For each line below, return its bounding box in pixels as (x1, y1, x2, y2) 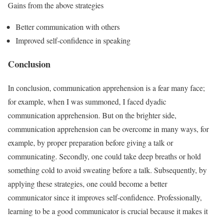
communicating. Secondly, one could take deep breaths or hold (8, 151, 201, 162)
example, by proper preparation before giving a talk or (8, 137, 173, 148)
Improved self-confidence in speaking (16, 35, 131, 45)
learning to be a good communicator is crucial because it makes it (8, 206, 208, 217)
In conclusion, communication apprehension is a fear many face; (8, 83, 205, 93)
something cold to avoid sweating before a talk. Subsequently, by (8, 165, 207, 175)
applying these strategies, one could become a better (8, 178, 167, 189)
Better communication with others (16, 21, 120, 32)
